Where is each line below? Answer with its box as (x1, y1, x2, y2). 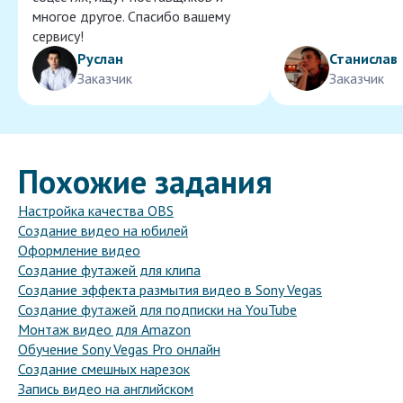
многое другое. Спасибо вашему (32, 7, 230, 26)
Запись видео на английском (18, 380, 193, 399)
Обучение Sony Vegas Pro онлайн (18, 340, 220, 359)
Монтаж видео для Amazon (18, 320, 191, 339)
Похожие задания (18, 160, 273, 203)
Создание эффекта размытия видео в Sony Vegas (18, 281, 322, 300)
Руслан (77, 49, 123, 68)
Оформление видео (18, 241, 140, 260)
